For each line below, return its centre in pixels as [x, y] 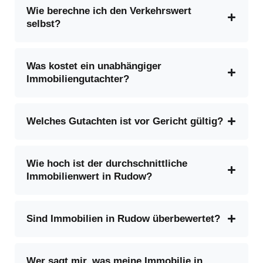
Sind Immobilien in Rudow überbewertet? [123, 218]
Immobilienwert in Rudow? [89, 176]
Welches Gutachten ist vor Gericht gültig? [125, 121]
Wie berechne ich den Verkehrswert [109, 11]
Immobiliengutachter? [78, 79]
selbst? [43, 23]
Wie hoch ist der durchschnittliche [107, 163]
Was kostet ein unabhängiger [94, 66]
